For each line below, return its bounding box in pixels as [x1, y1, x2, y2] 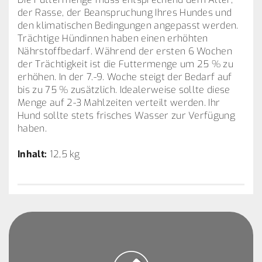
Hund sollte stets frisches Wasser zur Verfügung [18, 109, 236, 122]
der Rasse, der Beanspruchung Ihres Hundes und [18, 6, 232, 19]
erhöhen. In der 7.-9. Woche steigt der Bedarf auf [18, 71, 232, 83]
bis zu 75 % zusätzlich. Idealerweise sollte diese [18, 84, 230, 96]
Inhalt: [18, 148, 47, 160]
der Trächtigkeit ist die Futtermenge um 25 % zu [18, 58, 234, 70]
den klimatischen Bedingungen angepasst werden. [18, 19, 239, 32]
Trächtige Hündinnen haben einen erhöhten [18, 32, 208, 44]
